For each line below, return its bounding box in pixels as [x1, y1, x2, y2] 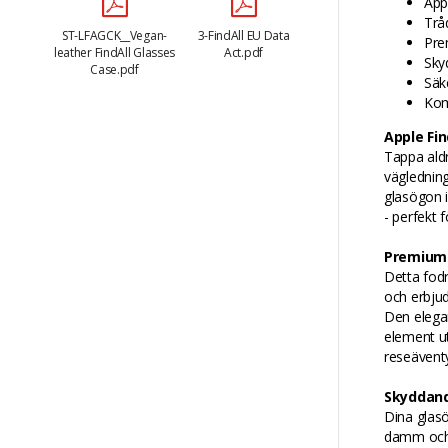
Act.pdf [224, 43, 263, 61]
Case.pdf [90, 60, 139, 78]
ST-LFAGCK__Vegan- [62, 26, 167, 44]
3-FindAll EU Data [197, 26, 290, 44]
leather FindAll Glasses [53, 43, 176, 61]
